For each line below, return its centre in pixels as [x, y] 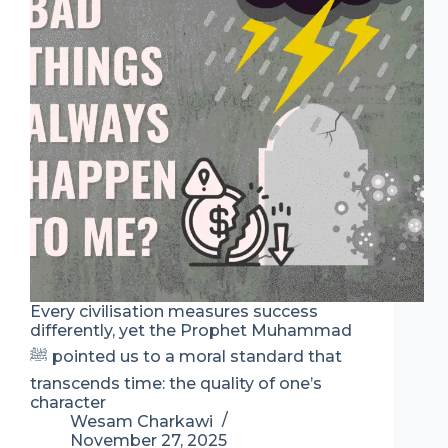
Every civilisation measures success [174, 312]
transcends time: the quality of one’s [176, 384]
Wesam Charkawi [141, 422]
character [68, 403]
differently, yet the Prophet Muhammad [191, 331]
